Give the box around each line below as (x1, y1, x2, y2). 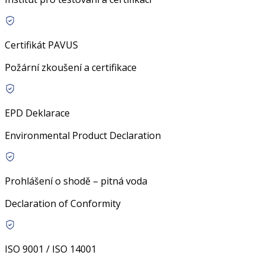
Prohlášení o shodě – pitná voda (5, 174, 147, 188)
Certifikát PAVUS (5, 38, 78, 52)
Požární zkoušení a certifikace (5, 61, 137, 75)
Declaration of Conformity (5, 197, 121, 211)
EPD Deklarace (5, 106, 70, 120)
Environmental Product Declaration (5, 129, 161, 143)
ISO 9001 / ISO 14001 (5, 243, 96, 256)
